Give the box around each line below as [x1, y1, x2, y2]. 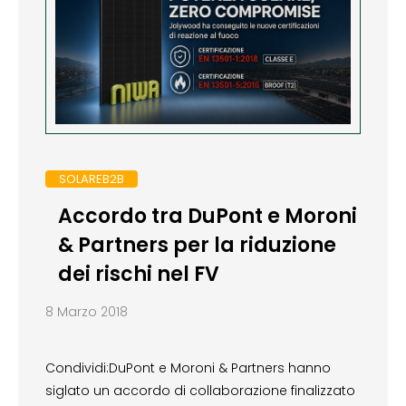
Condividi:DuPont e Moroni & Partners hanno [45, 358, 331, 377]
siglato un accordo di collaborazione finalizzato [45, 381, 355, 400]
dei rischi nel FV [57, 259, 219, 288]
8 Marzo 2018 [45, 302, 128, 321]
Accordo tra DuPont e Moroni [57, 201, 357, 230]
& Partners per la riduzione [57, 230, 336, 259]
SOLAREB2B [59, 170, 124, 188]
